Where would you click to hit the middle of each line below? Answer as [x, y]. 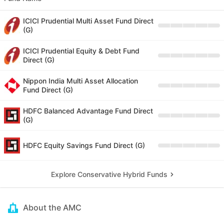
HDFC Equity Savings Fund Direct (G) [84, 145]
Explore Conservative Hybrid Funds [109, 174]
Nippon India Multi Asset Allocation [80, 81]
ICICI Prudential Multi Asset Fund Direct [88, 21]
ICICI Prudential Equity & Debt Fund [81, 51]
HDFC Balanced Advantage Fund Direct [88, 111]
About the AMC [52, 208]
